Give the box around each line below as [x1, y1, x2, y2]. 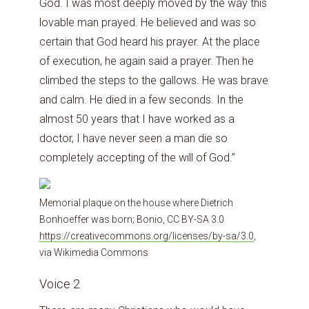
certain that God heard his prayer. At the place [39, 35, 260, 49]
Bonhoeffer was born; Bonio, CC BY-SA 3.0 [39, 214, 224, 226]
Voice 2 [39, 276, 83, 291]
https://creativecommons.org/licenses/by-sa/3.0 [39, 230, 254, 242]
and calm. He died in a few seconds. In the [39, 93, 243, 107]
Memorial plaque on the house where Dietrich [39, 197, 233, 209]
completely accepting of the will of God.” [39, 151, 235, 165]
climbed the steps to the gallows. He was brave [39, 74, 268, 88]
